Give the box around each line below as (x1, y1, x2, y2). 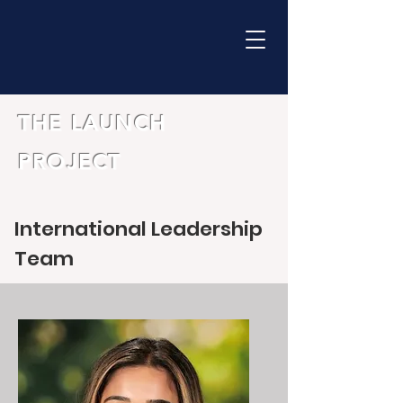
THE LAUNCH (18, 110, 166, 136)
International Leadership (14, 215, 263, 243)
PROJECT (18, 148, 130, 175)
